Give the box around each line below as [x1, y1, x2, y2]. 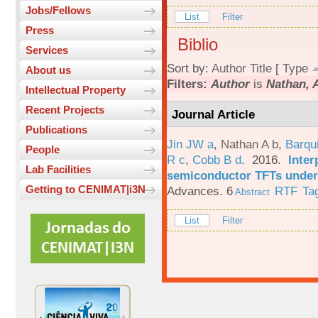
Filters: [167, 77, 211, 92]
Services [26, 44, 68, 57]
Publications [26, 124, 87, 136]
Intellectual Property [26, 84, 126, 97]
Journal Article [172, 106, 256, 121]
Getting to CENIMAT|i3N [26, 183, 146, 196]
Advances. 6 [167, 183, 233, 198]
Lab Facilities [26, 163, 91, 176]
